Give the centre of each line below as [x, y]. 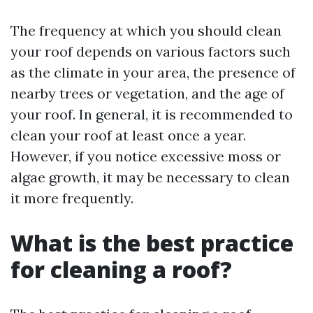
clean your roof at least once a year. [128, 135]
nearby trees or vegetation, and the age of [147, 93]
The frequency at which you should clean [146, 30]
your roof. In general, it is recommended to [152, 114]
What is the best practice [152, 243]
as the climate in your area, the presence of [153, 72]
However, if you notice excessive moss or [146, 156]
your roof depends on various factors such [151, 51]
